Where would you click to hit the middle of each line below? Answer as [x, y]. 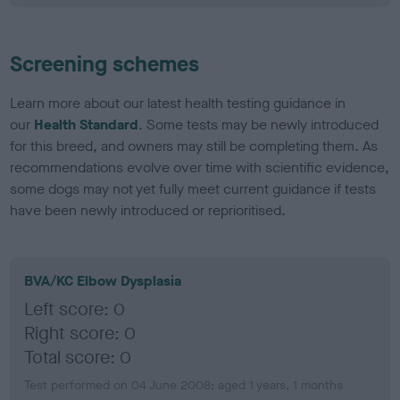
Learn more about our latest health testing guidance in [178, 103]
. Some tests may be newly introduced [259, 124]
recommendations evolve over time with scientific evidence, [200, 167]
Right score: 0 [80, 333]
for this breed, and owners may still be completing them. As [194, 146]
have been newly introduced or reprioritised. [148, 210]
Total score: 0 [78, 357]
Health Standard [87, 124]
